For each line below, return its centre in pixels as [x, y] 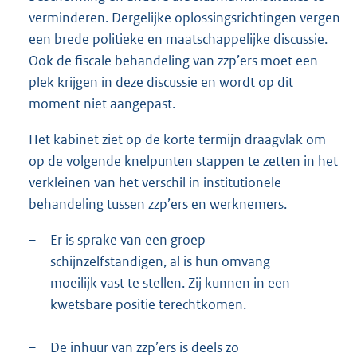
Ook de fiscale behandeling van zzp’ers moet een [173, 60]
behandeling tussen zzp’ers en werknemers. [158, 204]
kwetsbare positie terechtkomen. [148, 304]
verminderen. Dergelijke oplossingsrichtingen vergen [184, 17]
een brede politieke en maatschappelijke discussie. [178, 39]
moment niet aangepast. [102, 103]
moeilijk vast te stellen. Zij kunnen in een [170, 282]
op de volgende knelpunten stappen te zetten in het [183, 161]
